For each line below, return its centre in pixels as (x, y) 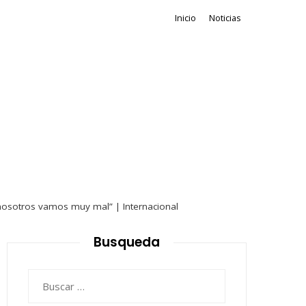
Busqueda (127, 242)
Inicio (185, 18)
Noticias (225, 18)
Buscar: (44, 277)
